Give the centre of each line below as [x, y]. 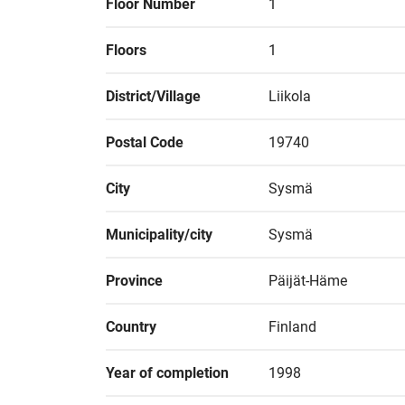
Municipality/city [159, 235]
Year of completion [167, 373]
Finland [292, 327]
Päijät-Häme [308, 281]
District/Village [153, 96]
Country [131, 327]
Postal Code [145, 142]
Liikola [290, 96]
